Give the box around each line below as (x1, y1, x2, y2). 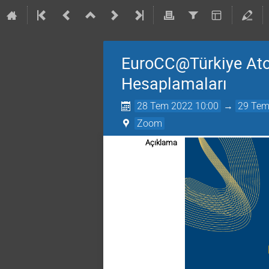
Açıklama (145, 138, 177, 147)
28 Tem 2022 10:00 (137, 100, 219, 112)
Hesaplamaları (121, 73, 227, 94)
